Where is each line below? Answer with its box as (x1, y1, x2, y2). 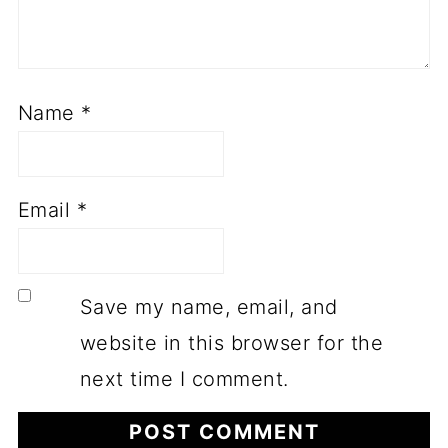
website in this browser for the (79, 331, 384, 356)
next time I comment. (79, 367, 289, 392)
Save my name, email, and (79, 295, 338, 320)
